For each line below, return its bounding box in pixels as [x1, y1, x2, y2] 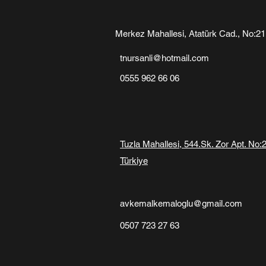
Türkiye [120, 156, 148, 166]
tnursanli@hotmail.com [120, 53, 209, 63]
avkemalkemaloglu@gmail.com [120, 198, 242, 208]
